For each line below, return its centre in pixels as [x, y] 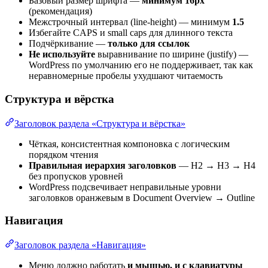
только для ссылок [149, 44]
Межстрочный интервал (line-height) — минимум [130, 22]
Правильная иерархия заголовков [103, 165]
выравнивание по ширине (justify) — [172, 54]
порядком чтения [63, 154]
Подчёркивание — [68, 44]
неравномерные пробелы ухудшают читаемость [126, 76]
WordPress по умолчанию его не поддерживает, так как [141, 65]
